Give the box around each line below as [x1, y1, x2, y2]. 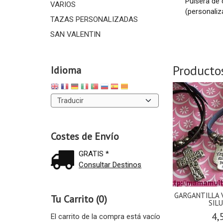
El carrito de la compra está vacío [50, 212, 160, 222]
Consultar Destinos [79, 160, 142, 170]
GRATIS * [79, 149, 110, 159]
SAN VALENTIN [50, 30, 101, 39]
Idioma [50, 64, 81, 77]
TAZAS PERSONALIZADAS [50, 15, 138, 24]
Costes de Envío [50, 130, 119, 143]
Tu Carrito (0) [50, 193, 107, 206]
